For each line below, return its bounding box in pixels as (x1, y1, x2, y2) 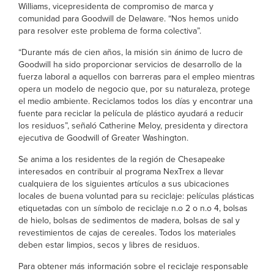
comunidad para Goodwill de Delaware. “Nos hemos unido (18, 12, 239, 25)
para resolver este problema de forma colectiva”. (18, 24, 201, 37)
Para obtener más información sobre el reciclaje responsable (18, 260, 248, 273)
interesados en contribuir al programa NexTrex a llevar (18, 165, 224, 178)
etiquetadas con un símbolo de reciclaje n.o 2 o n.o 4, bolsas (18, 202, 248, 215)
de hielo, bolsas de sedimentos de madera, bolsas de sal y (18, 214, 240, 227)
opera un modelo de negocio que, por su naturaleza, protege (18, 83, 250, 95)
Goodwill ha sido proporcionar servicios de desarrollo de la (18, 58, 242, 71)
